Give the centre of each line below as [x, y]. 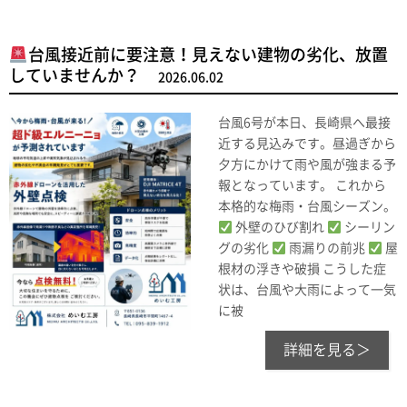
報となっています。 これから [302, 186]
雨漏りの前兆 [327, 248]
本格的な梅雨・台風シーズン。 [307, 207]
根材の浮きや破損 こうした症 [302, 269]
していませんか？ [74, 76]
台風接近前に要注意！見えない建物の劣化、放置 [208, 55]
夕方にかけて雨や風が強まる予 [307, 165]
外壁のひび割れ [279, 228]
